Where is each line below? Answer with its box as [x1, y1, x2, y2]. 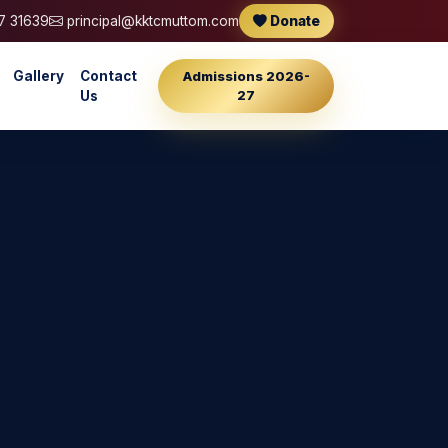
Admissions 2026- [182, 68, 310, 84]
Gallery [13, 68, 65, 84]
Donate [267, 13, 320, 29]
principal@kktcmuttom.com [63, 13, 239, 29]
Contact [80, 68, 138, 84]
